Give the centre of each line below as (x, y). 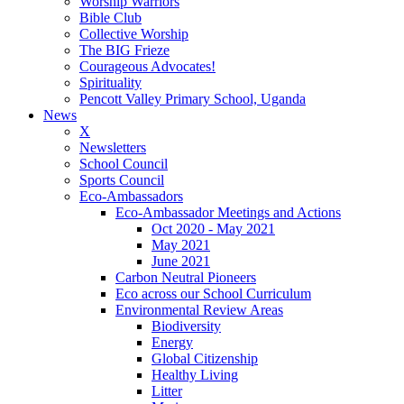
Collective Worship (134, 33)
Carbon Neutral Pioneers (186, 277)
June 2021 (181, 261)
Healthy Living (195, 374)
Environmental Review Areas (199, 309)
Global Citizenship (205, 358)
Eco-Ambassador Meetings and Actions (228, 212)
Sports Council (122, 179)
